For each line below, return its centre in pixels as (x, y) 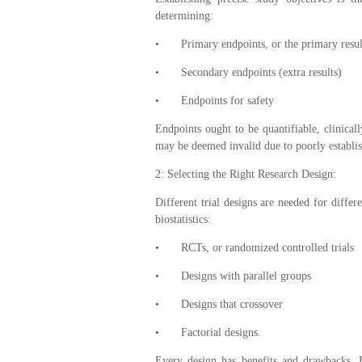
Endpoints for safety (227, 100)
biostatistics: (183, 219)
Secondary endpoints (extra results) (261, 72)
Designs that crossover (232, 304)
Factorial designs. (221, 332)
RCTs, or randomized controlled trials (267, 247)
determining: (184, 15)
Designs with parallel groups (246, 276)
